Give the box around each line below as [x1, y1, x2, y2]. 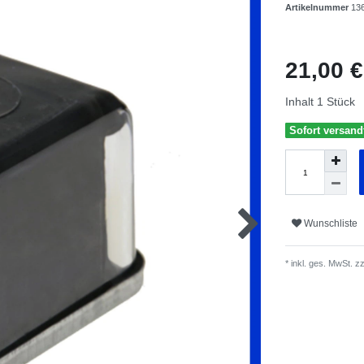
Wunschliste [304, 217, 357, 229]
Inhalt [285, 95, 317, 109]
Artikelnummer [285, 2, 351, 13]
